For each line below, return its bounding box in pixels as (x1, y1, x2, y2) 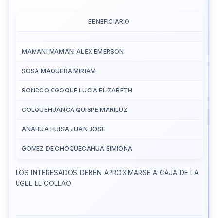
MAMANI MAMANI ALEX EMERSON (21, 47, 124, 55)
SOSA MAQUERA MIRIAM (21, 67, 96, 74)
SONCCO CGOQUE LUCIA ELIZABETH (21, 86, 133, 94)
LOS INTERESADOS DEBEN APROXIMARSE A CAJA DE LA (15, 168, 199, 177)
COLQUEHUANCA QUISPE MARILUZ (21, 106, 127, 113)
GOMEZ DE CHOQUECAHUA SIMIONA (21, 145, 133, 152)
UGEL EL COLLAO (15, 179, 72, 187)
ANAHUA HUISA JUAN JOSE (21, 125, 105, 133)
